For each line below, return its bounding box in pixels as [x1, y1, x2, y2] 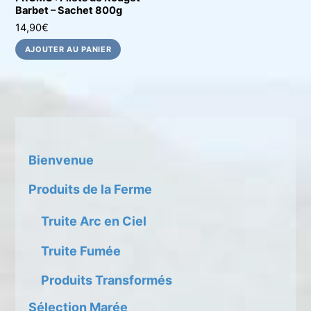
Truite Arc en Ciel [41, 214, 147, 229]
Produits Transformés [41, 273, 173, 288]
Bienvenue [28, 152, 94, 167]
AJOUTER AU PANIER [24, 44, 112, 54]
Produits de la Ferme [28, 182, 153, 197]
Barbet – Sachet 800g [15, 3, 123, 17]
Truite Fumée [41, 243, 121, 258]
